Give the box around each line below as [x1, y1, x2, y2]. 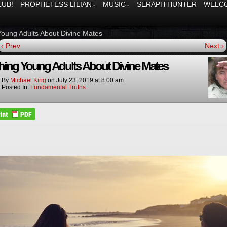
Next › [205, 42, 224, 50]
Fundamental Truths [30, 84, 86, 91]
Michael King [10, 77, 46, 84]
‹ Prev [1, 42, 20, 50]
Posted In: [2, 84, 30, 91]
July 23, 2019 [56, 77, 93, 84]
